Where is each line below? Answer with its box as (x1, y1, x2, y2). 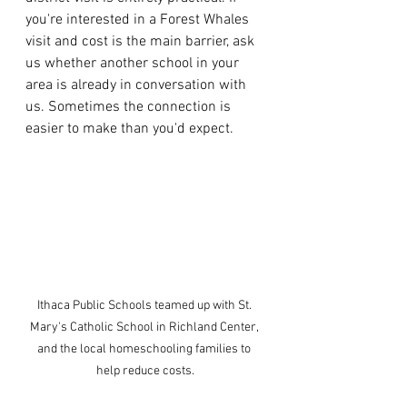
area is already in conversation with (25, 76, 250, 95)
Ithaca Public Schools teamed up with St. (36, 298, 254, 314)
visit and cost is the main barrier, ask (25, 33, 258, 52)
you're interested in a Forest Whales (25, 11, 253, 30)
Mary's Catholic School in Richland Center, (30, 320, 261, 336)
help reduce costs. (96, 363, 194, 380)
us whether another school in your (25, 55, 243, 74)
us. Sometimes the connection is (25, 98, 234, 117)
